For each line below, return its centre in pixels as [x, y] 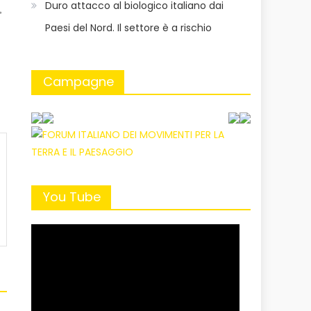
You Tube [72, 196]
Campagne [79, 81]
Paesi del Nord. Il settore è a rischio [129, 27]
